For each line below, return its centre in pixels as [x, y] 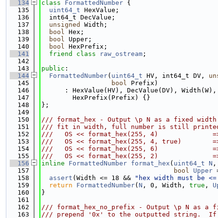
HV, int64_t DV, [176, 76]
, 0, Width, [166, 185]
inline [53, 163]
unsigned [65, 25]
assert [61, 178]
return [61, 185]
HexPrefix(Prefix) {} [96, 98]
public [53, 68]
